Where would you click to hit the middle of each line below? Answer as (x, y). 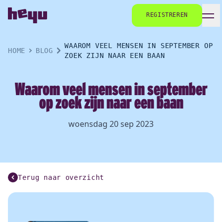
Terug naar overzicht (61, 177)
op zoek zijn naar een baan (111, 102)
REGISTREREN (167, 15)
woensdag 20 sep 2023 (111, 124)
